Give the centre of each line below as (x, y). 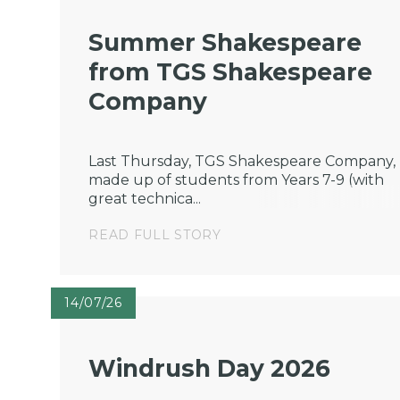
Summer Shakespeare (225, 43)
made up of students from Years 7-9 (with (237, 180)
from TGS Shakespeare (231, 72)
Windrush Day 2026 (210, 368)
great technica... (145, 199)
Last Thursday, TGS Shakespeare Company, (242, 161)
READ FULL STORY (155, 235)
